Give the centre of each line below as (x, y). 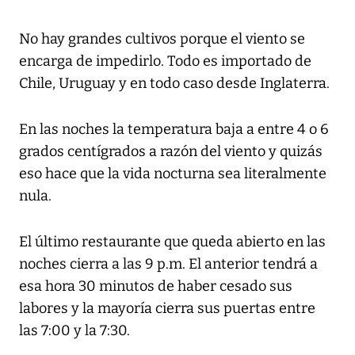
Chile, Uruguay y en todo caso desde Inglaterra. (174, 84)
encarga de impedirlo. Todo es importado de (165, 61)
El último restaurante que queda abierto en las (172, 242)
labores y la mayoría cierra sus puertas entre (167, 309)
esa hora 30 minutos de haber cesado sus (156, 286)
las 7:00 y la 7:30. (74, 331)
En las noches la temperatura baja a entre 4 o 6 (174, 130)
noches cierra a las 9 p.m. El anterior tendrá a (168, 264)
